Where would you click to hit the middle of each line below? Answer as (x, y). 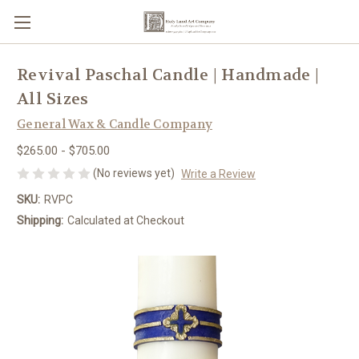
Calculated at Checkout (125, 220)
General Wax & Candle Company (115, 124)
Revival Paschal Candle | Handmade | (168, 75)
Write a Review (218, 173)
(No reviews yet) (134, 173)
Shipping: (40, 220)
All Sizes (53, 99)
